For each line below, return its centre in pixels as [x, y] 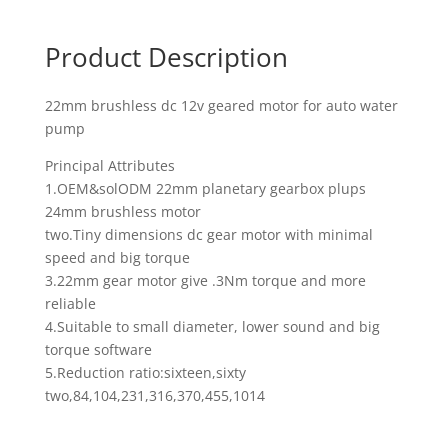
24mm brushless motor [122, 211]
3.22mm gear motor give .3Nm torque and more [205, 280]
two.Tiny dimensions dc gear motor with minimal [208, 234]
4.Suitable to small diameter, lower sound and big [212, 326]
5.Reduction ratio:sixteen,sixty [145, 372]
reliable [70, 303]
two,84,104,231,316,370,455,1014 [154, 395]
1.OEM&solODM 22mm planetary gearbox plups [205, 188]
